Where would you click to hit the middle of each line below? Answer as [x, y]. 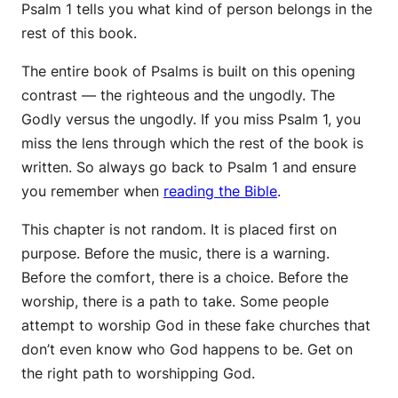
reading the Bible [220, 191]
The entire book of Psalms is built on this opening [188, 71]
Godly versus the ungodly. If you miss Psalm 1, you [191, 119]
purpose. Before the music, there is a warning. [175, 253]
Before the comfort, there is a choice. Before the [185, 277]
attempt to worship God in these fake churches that [196, 325]
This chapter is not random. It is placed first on [179, 229]
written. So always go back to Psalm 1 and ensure [189, 167]
